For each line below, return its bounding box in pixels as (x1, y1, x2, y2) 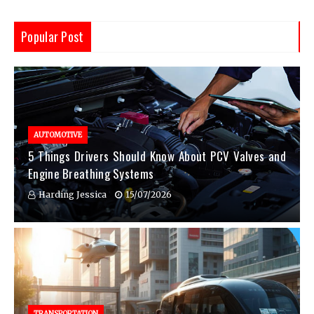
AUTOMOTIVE (34, 130, 82, 140)
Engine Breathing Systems (28, 165, 154, 183)
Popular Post (21, 27, 84, 46)
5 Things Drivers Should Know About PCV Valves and (28, 147, 286, 165)
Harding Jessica (39, 189, 107, 200)
